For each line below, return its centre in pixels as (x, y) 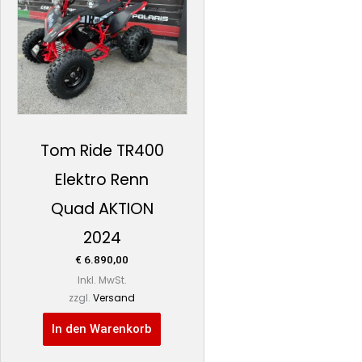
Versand (114, 298)
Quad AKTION (102, 208)
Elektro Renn (102, 179)
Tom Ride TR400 (102, 150)
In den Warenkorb (102, 329)
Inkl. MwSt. (102, 280)
